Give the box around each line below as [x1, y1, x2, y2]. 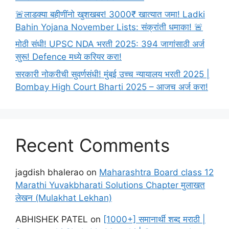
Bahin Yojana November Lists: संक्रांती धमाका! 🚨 [15, 21, 203, 32]
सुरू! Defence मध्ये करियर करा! [15, 52, 122, 62]
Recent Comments [15, 134, 170, 156]
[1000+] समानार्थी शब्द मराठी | [103, 214, 205, 224]
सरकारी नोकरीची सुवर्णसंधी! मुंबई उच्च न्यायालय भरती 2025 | [15, 68, 210, 79]
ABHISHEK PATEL [15, 214, 88, 224]
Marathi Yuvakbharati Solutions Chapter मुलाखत [15, 179, 205, 190]
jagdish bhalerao [15, 167, 84, 177]
